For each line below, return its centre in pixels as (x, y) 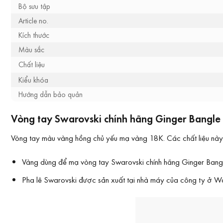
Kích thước (34, 35)
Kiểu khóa (33, 80)
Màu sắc (31, 49)
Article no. (33, 20)
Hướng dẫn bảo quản (51, 94)
